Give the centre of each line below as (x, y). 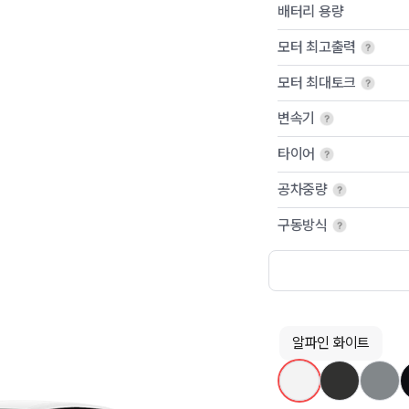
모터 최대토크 (317, 83)
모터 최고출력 (317, 47)
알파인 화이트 (331, 343)
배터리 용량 (311, 11)
